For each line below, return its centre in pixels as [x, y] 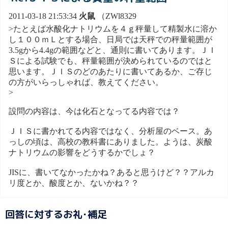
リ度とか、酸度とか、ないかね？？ [74, 183]
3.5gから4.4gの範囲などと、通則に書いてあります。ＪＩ [112, 50]
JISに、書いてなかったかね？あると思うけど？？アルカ [111, 172]
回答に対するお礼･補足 [56, 214]
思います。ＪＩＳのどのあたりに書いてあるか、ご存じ [110, 71]
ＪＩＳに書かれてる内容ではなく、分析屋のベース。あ [110, 131]
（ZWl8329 [116, 16]
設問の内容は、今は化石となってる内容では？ [94, 111]
